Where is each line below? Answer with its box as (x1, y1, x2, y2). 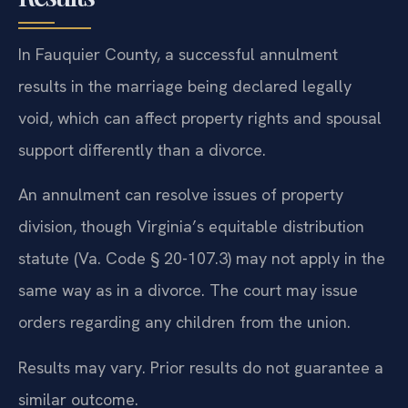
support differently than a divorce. (18, 138, 266, 160)
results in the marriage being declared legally (18, 75, 352, 97)
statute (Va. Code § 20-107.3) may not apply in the (18, 248, 385, 270)
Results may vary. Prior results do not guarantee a (18, 356, 383, 378)
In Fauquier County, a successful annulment (18, 43, 338, 65)
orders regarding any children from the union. (18, 311, 351, 333)
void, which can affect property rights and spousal (18, 107, 382, 128)
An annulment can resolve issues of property (18, 184, 343, 206)
